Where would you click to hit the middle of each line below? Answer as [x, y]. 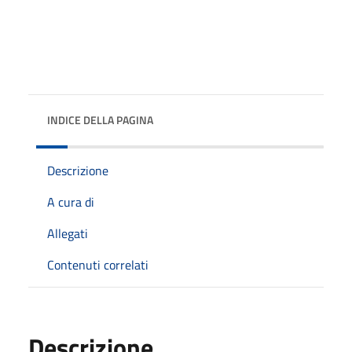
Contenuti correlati [98, 264]
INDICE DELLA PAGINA [100, 119]
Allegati [68, 233]
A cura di [71, 202]
